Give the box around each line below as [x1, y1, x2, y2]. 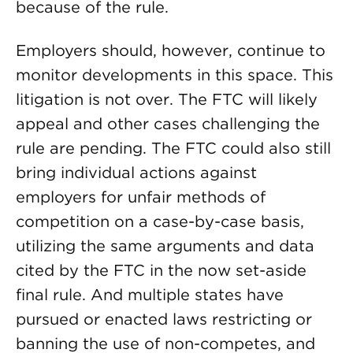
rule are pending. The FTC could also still [16, 139, 331, 158]
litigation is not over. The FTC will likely [16, 90, 318, 109]
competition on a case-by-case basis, [16, 212, 304, 231]
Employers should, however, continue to [16, 41, 325, 60]
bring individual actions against [16, 163, 257, 182]
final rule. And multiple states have [16, 285, 284, 304]
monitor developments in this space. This [16, 65, 333, 84]
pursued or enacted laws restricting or [16, 310, 312, 329]
